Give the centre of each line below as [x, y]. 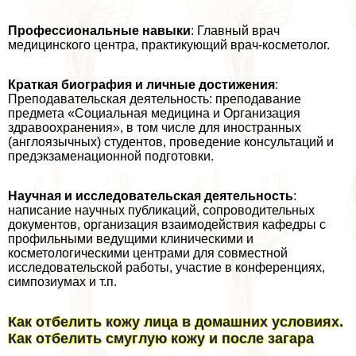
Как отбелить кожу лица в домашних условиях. [176, 322]
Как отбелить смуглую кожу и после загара [161, 339]
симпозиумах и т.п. [62, 282]
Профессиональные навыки [99, 31]
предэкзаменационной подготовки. [111, 157]
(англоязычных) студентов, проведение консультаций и [171, 142]
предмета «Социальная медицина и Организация [154, 114]
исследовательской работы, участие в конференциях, [166, 268]
